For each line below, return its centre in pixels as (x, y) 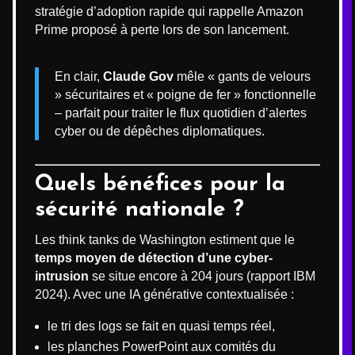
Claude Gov (138, 76)
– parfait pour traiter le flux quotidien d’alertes (181, 113)
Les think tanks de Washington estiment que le (165, 239)
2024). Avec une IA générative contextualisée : (164, 294)
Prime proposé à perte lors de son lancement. (162, 29)
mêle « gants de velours (242, 76)
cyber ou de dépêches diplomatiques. (160, 131)
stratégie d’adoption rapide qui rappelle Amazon (169, 11)
